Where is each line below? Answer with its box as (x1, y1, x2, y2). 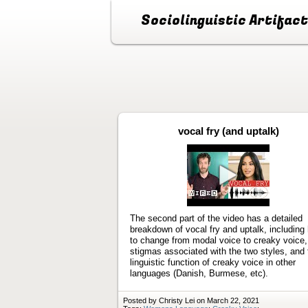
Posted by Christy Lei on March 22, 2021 (123, 296, 259, 305)
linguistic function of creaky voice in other (130, 256, 296, 267)
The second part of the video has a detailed (130, 212, 302, 223)
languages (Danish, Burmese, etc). (130, 267, 268, 278)
